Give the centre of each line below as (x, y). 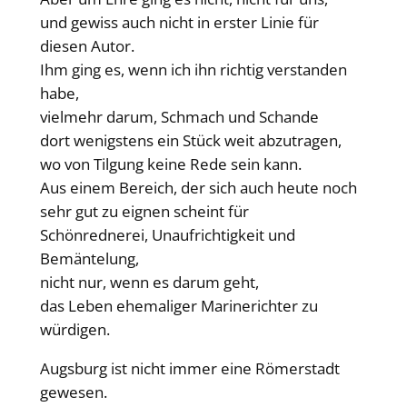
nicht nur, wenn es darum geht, (149, 283)
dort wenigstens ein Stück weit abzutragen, (190, 141)
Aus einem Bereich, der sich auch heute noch (198, 188)
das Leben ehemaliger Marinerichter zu (179, 306)
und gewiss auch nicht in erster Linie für (179, 23)
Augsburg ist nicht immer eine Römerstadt (189, 368)
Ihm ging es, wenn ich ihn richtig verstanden (193, 70)
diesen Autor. (87, 46)
